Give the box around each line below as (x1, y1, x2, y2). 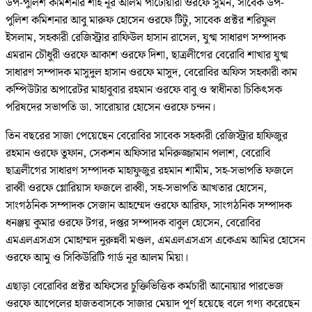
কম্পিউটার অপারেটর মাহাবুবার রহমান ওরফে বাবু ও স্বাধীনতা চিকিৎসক (6, 81, 282, 99)
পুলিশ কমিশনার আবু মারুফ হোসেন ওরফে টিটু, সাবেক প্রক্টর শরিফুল (6, 11, 276, 29)
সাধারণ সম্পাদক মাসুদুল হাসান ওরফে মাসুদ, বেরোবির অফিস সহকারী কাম (6, 63, 297, 81)
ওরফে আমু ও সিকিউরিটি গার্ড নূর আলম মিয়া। (6, 249, 188, 267)
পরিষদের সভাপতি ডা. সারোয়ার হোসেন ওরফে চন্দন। (6, 98, 215, 116)
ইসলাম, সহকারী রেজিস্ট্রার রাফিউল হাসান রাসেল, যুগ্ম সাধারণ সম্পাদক (6, 29, 286, 47)
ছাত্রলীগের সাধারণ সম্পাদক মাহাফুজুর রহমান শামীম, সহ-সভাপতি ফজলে (6, 162, 293, 180)
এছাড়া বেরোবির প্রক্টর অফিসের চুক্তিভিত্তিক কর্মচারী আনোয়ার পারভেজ (6, 277, 283, 295)
